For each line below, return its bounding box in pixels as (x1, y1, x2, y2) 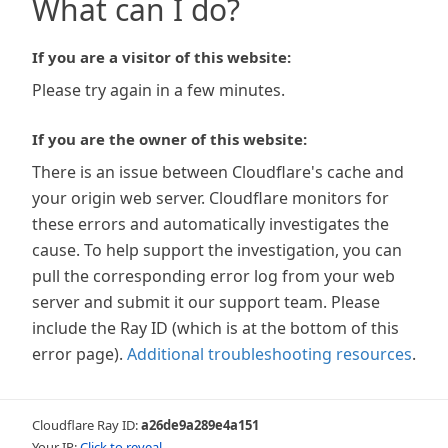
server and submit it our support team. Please (32, 291, 380, 313)
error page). (32, 343, 123, 365)
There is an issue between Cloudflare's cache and (32, 161, 404, 183)
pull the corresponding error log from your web (32, 265, 395, 287)
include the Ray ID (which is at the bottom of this (32, 317, 399, 339)
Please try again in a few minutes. (32, 79, 285, 101)
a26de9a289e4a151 (141, 416, 259, 434)
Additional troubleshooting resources (127, 343, 412, 365)
